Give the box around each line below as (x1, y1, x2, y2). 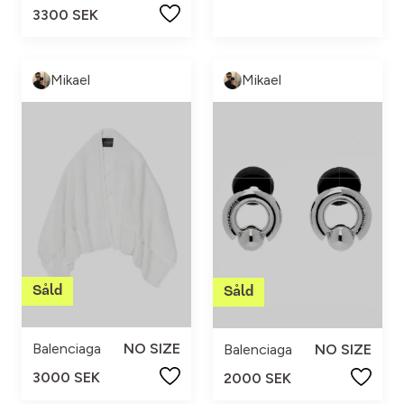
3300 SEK (32, 5, 98, 23)
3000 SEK (32, 368, 100, 386)
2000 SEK (224, 369, 291, 387)
